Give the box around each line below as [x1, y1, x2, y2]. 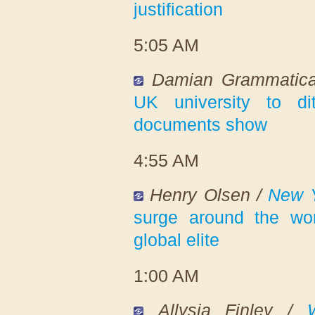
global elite [134, 229, 219, 250]
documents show [134, 114, 267, 134]
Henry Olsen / [150, 184, 269, 205]
